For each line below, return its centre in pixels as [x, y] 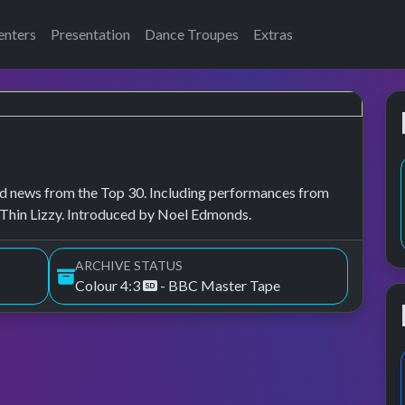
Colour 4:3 [109, 285]
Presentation [90, 34]
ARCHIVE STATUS [129, 265]
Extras [273, 34]
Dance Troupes [192, 34]
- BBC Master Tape [219, 285]
